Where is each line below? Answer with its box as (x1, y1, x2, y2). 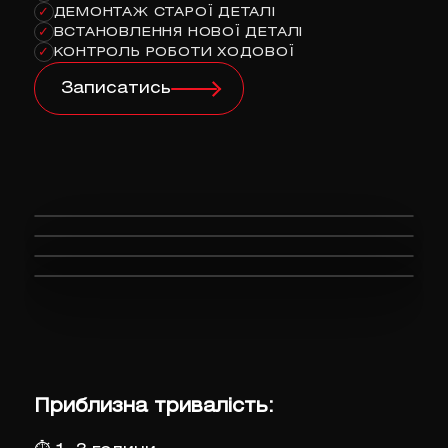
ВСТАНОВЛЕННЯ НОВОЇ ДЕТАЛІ (53, 26, 304, 38)
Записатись (60, 81, 171, 97)
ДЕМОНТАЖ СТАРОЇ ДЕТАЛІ (53, 6, 276, 18)
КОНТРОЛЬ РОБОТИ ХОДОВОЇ (53, 46, 295, 58)
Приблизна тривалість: (33, 397, 274, 416)
